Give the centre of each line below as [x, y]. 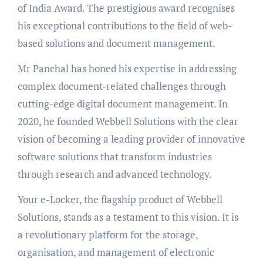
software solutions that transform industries [114, 156]
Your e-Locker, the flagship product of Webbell [120, 199]
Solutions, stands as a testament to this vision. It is [128, 217]
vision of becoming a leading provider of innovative [131, 139]
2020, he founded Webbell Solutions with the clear [128, 121]
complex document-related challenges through [122, 86]
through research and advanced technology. [114, 174]
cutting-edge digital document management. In [122, 103]
